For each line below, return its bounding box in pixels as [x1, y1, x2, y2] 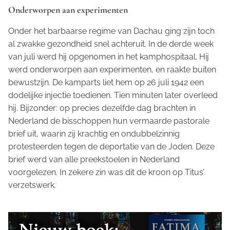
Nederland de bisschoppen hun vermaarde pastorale [8, 116, 209, 126]
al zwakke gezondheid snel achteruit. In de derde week [8, 39, 214, 49]
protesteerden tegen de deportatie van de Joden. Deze [8, 142, 215, 152]
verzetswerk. [8, 180, 56, 190]
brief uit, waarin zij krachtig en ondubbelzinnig [8, 129, 180, 139]
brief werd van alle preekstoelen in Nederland [8, 155, 180, 165]
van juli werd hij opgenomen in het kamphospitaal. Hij [8, 52, 209, 62]
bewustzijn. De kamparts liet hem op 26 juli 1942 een [8, 78, 204, 88]
